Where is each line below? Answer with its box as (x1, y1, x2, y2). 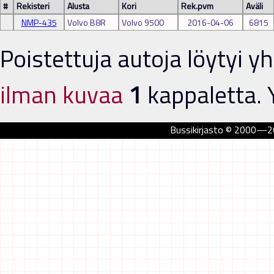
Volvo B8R (67, 16, 106, 29)
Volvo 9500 (122, 16, 164, 29)
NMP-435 (21, 16, 57, 29)
